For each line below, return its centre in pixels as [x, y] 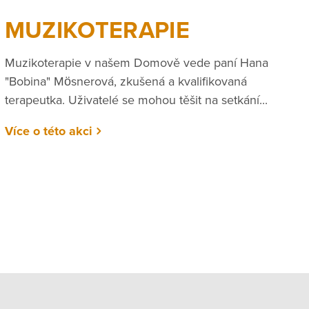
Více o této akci [48, 131]
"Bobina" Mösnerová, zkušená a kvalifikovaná [126, 81]
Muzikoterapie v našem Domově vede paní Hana [136, 62]
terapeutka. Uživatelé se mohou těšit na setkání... [136, 100]
